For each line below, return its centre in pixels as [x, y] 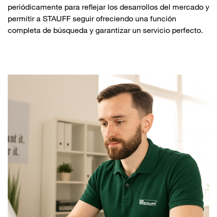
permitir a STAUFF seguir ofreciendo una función [92, 19]
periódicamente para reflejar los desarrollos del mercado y [108, 7]
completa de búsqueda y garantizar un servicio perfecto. [105, 30]
